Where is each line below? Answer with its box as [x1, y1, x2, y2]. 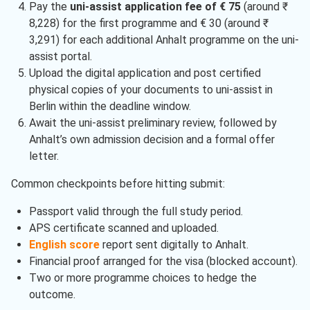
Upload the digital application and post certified [28, 66, 261, 80]
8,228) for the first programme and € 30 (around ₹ [28, 17, 268, 30]
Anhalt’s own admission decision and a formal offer [28, 133, 275, 147]
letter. [28, 149, 59, 163]
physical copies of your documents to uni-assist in [28, 83, 273, 97]
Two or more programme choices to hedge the [28, 271, 257, 285]
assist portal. [28, 50, 92, 64]
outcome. [28, 288, 75, 302]
